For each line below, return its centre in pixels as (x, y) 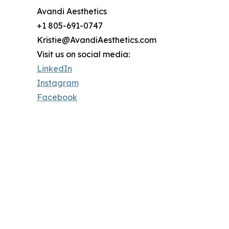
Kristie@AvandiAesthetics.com (97, 40)
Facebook (57, 97)
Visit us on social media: (83, 54)
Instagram (58, 83)
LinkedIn (54, 69)
